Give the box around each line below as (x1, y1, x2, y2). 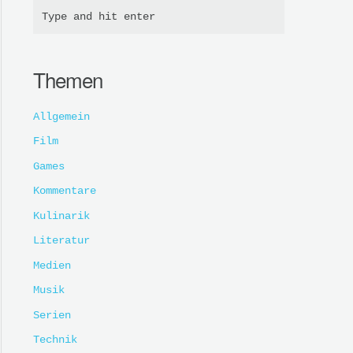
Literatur (33, 234, 90, 247)
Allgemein (33, 110, 90, 123)
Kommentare (33, 184, 96, 198)
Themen (33, 64, 102, 94)
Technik (33, 333, 77, 347)
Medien (33, 258, 71, 272)
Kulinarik (33, 209, 90, 222)
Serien (33, 308, 71, 321)
